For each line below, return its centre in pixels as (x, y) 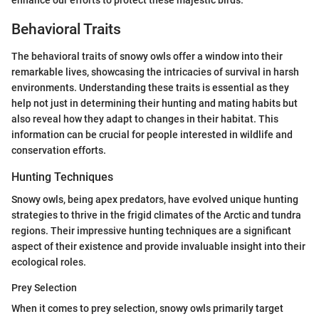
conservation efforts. (59, 150)
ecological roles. (49, 262)
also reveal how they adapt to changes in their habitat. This (145, 119)
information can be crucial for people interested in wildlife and (152, 135)
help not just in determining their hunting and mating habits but (155, 103)
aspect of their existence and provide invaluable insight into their (158, 247)
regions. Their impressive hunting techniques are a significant (151, 231)
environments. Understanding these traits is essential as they (150, 88)
